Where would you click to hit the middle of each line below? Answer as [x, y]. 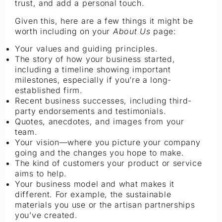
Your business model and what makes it [95, 184]
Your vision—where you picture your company [108, 142]
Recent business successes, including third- [104, 101]
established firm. [49, 90]
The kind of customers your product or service [109, 163]
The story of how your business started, [95, 59]
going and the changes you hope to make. [100, 153]
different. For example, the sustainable [93, 194]
